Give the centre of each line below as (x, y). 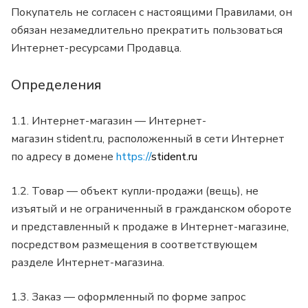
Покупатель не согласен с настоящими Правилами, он (152, 13)
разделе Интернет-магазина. (89, 263)
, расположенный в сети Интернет (194, 139)
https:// (134, 157)
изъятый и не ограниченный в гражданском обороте (151, 209)
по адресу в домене (64, 157)
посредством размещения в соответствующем (134, 245)
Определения (56, 85)
